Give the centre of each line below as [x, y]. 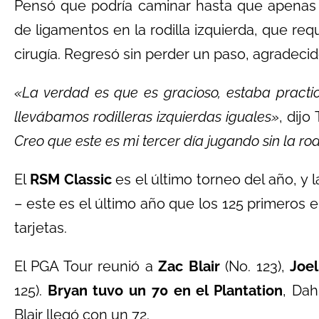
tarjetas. [41, 228]
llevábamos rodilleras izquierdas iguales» [147, 117]
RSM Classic [70, 179]
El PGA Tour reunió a [87, 266]
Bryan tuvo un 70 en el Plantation [165, 291]
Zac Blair [189, 266]
